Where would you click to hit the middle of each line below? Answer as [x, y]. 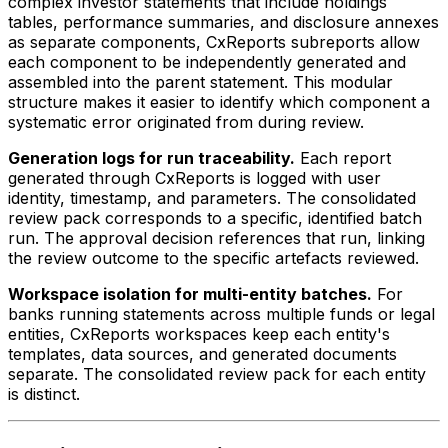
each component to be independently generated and [207, 61]
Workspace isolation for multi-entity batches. [190, 293]
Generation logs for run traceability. [151, 157]
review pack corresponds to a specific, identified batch [215, 217]
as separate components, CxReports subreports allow [214, 41]
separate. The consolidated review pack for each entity [217, 373]
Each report [343, 157]
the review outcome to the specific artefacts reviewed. [213, 257]
